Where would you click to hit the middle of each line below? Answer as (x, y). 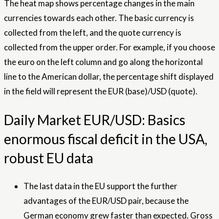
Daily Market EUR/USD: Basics (95, 120)
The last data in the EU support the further (100, 186)
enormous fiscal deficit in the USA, (106, 139)
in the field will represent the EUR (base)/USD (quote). (101, 91)
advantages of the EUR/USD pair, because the (106, 200)
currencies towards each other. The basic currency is (99, 18)
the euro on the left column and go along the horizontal (103, 62)
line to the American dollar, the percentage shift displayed (109, 77)
